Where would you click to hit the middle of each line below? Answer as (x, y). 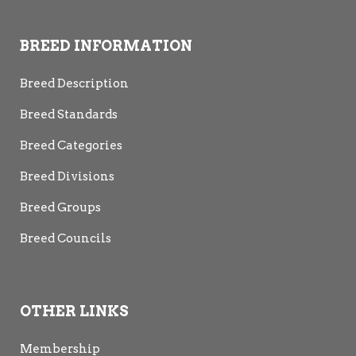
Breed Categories (71, 145)
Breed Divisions (67, 176)
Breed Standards (69, 114)
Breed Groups (60, 207)
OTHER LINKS (74, 311)
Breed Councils (66, 238)
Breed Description (74, 83)
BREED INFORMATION (106, 45)
